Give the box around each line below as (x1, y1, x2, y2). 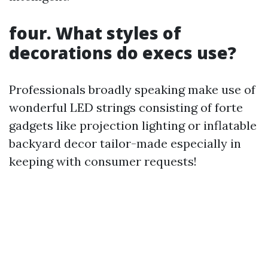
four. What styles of (9, 22, 181, 45)
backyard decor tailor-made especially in (9, 136, 241, 151)
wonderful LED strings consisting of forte (9, 100, 243, 115)
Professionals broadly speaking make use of (9, 82, 255, 98)
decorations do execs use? (9, 41, 236, 65)
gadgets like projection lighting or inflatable (9, 118, 257, 133)
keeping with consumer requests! (9, 154, 197, 169)
